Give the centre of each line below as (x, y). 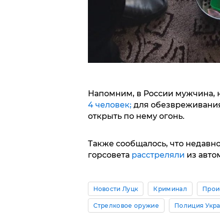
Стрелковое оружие (126, 205)
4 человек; (110, 105)
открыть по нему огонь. (136, 116)
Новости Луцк (116, 189)
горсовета (110, 155)
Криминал (170, 189)
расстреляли (158, 155)
